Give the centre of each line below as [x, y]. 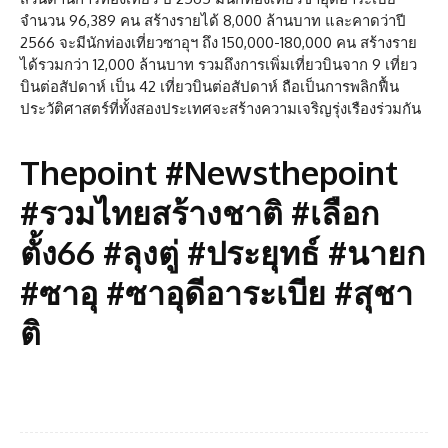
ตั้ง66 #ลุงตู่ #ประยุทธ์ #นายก [222, 252]
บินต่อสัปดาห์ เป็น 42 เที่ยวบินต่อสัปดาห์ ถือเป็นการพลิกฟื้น [209, 86]
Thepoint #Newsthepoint [209, 172]
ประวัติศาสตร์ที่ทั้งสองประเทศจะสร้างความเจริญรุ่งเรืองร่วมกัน [220, 108]
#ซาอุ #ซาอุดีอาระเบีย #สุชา [216, 292]
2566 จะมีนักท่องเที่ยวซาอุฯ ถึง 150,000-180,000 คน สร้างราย [218, 42]
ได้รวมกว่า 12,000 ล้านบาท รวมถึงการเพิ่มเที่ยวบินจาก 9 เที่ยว [218, 64]
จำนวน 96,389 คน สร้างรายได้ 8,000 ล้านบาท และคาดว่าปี [213, 20]
